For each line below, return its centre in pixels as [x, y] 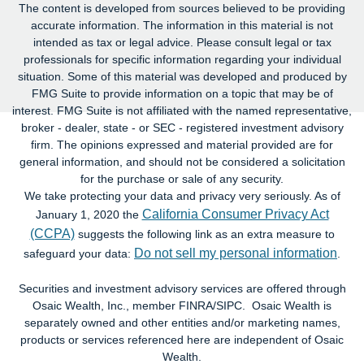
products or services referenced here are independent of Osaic [182, 339]
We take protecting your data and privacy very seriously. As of [182, 195]
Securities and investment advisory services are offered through [182, 288]
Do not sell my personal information [236, 253]
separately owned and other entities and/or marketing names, [182, 322]
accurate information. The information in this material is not [182, 25]
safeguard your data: [79, 253]
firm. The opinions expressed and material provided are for [182, 144]
